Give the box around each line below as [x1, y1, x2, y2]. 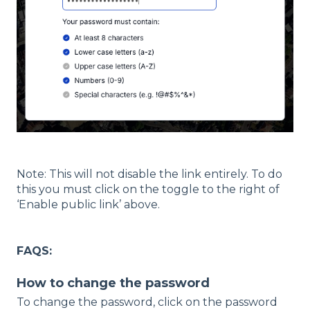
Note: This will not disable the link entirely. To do [17, 167, 282, 181]
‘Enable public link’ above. [17, 198, 160, 212]
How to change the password [17, 275, 210, 291]
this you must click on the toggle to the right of [17, 183, 280, 197]
